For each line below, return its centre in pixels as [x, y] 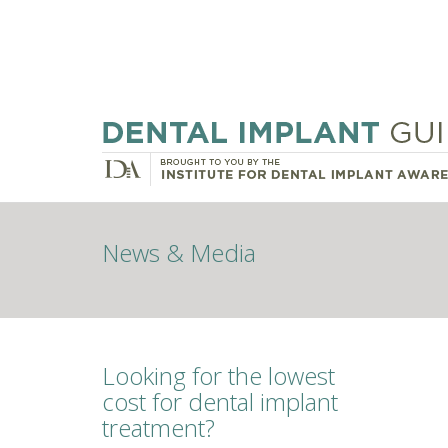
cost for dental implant [220, 401]
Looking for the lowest [218, 375]
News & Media [179, 252]
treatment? [158, 427]
